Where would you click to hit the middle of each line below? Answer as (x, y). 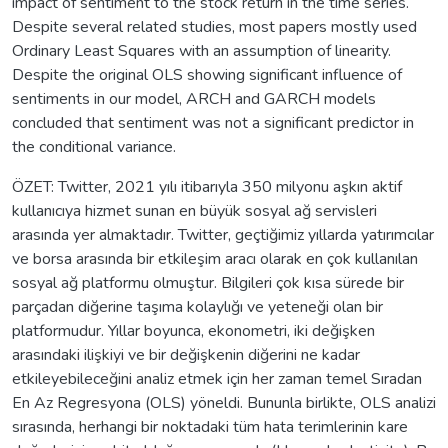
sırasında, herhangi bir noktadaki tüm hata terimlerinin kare (210, 426)
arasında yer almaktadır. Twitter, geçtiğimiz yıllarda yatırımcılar (223, 234)
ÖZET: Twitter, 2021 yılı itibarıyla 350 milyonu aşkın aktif (207, 186)
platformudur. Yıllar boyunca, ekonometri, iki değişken (193, 330)
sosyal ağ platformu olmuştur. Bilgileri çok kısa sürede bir (208, 282)
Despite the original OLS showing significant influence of (207, 74)
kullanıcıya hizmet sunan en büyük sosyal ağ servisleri (194, 210)
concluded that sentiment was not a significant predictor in (213, 122)
